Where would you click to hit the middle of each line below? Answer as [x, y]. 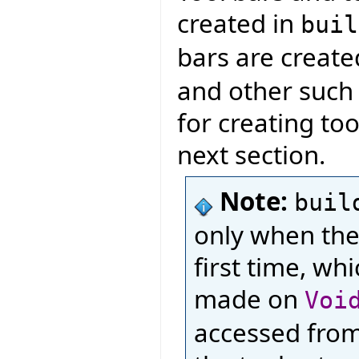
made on [249, 298]
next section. [251, 155]
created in [239, 24]
